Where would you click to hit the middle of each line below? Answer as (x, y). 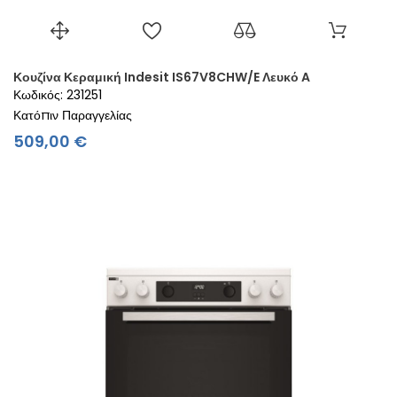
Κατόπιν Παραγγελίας (73, 116)
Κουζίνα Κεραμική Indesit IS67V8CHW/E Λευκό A (162, 78)
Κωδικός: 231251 (58, 95)
